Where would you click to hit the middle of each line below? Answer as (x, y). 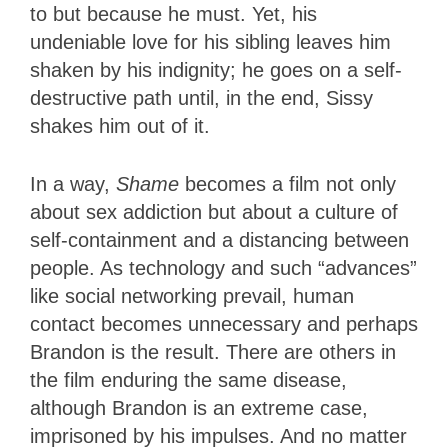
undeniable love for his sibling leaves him (210, 41)
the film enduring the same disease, (188, 379)
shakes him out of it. (120, 125)
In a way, (70, 183)
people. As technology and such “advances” (223, 267)
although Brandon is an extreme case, (199, 407)
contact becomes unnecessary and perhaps (224, 323)
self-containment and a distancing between (219, 239)
